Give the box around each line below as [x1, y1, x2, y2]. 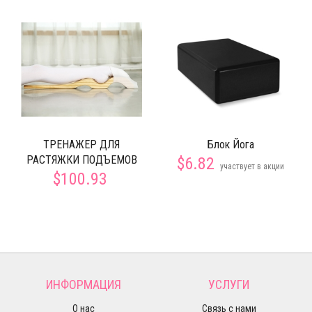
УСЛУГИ [208, 277, 249, 292]
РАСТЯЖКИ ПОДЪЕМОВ [26, 153, 137, 166]
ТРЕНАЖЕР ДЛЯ [43, 138, 120, 151]
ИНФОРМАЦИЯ [45, 277, 121, 292]
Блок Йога [207, 138, 254, 151]
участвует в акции [220, 162, 284, 171]
